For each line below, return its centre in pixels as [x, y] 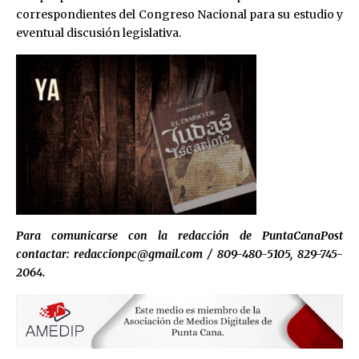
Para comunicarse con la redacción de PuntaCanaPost [179, 235]
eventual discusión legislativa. [99, 32]
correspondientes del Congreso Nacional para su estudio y [179, 14]
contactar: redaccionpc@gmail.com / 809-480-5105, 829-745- [179, 254]
